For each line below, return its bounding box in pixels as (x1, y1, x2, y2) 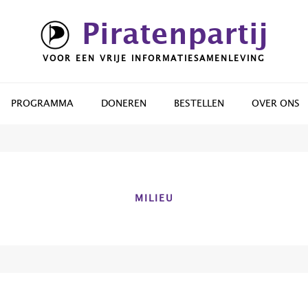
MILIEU (134, 194, 174, 203)
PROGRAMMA (11, 99, 74, 109)
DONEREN (101, 99, 146, 109)
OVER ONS (252, 99, 300, 109)
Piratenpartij (81, 21, 268, 49)
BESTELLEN (174, 99, 224, 109)
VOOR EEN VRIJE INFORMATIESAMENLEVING (43, 54, 265, 63)
